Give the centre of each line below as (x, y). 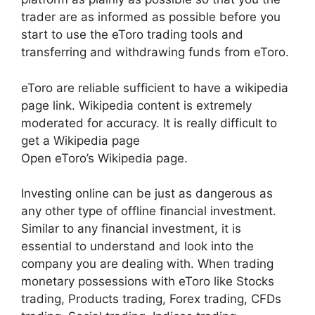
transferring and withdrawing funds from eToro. (155, 52)
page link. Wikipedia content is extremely (136, 105)
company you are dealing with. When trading (147, 264)
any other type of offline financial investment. (149, 211)
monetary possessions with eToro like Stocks (148, 281)
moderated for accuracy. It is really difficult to (149, 123)
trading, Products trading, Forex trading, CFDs (151, 299)
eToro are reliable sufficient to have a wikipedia (155, 88)
